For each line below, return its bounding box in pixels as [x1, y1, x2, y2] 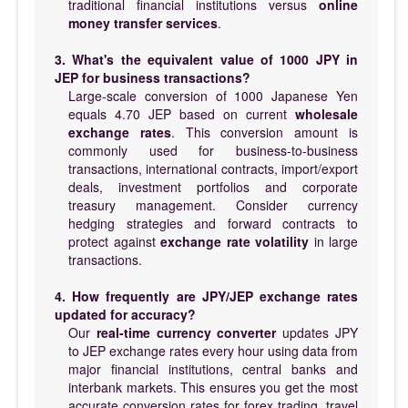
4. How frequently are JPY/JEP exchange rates [55, 286, 358, 305]
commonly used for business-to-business [68, 140, 358, 159]
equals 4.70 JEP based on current [68, 104, 295, 123]
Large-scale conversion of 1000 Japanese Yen [68, 86, 358, 105]
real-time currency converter [96, 322, 277, 342]
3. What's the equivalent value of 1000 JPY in [55, 49, 358, 68]
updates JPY [276, 322, 359, 342]
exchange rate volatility [160, 231, 309, 250]
